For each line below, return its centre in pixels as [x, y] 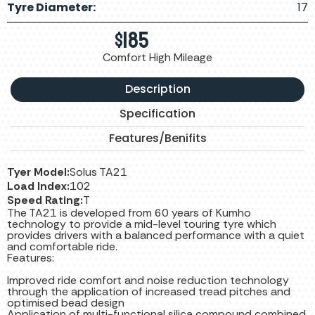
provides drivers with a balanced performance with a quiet [156, 236]
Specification [157, 114]
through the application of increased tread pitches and [149, 292]
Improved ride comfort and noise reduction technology [148, 281]
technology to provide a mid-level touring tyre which [142, 224]
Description [157, 89]
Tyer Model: [38, 172]
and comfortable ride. [62, 247]
